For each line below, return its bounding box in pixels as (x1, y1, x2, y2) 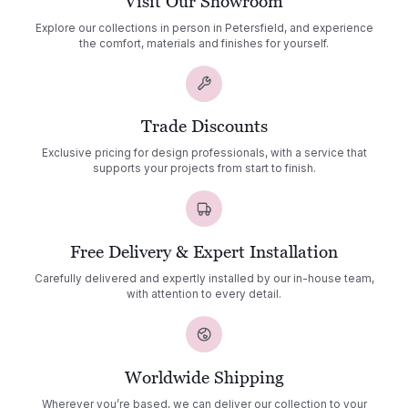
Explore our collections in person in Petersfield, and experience (35, 21, 373, 35)
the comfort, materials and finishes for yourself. (79, 36, 329, 50)
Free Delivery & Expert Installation (70, 242, 338, 262)
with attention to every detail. (127, 288, 281, 301)
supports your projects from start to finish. (92, 162, 316, 176)
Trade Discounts (140, 117, 268, 137)
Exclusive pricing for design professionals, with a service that (41, 147, 367, 160)
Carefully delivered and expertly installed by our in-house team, (34, 272, 374, 286)
